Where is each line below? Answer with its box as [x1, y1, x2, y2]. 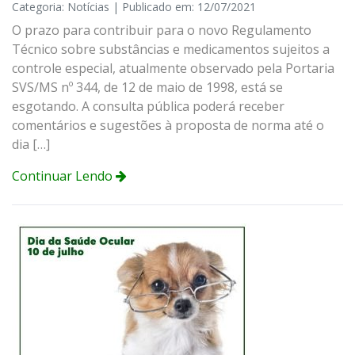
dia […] [12, 135, 50, 153]
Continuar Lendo [12, 166, 116, 185]
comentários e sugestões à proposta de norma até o [12, 116, 324, 134]
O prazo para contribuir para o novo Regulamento [12, 21, 311, 39]
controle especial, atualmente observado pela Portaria [12, 59, 334, 77]
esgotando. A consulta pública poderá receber [12, 97, 284, 115]
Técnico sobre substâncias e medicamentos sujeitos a [12, 40, 330, 58]
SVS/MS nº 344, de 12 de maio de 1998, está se [12, 78, 283, 96]
